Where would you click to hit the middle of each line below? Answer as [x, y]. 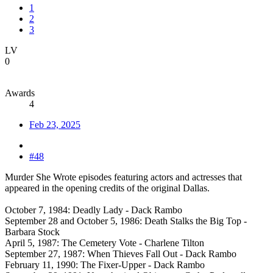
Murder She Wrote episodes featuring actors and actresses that [123, 177]
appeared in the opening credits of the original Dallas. [107, 188]
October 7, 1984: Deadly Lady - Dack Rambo [94, 210]
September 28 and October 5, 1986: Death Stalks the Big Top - [126, 221]
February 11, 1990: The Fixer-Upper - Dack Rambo [105, 265]
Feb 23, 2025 [55, 125]
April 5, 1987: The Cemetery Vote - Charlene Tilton [105, 243]
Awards [20, 93]
